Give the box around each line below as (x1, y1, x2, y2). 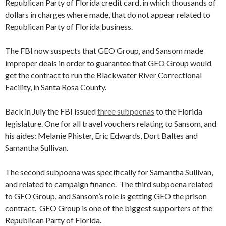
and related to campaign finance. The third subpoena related (5, 179, 213, 189)
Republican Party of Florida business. (5, 22, 133, 31)
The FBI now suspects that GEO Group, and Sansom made (5, 46, 203, 55)
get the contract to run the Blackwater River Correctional (5, 70, 202, 80)
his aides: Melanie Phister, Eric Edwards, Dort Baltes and (5, 131, 198, 140)
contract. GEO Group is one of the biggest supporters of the (5, 203, 212, 213)
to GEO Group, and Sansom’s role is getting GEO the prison (5, 191, 207, 201)
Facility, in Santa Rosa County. (5, 82, 106, 92)
